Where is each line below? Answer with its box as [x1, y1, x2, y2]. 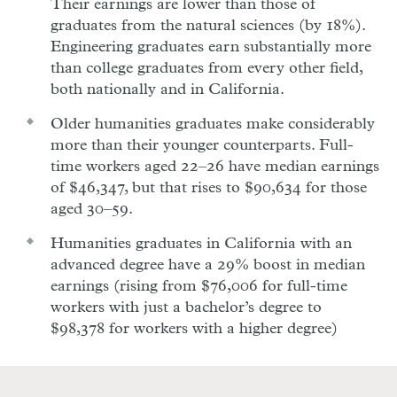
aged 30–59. [51, 200, 133, 217]
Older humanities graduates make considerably [51, 115, 375, 132]
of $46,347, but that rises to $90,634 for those [51, 179, 367, 196]
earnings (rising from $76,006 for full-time [51, 277, 347, 294]
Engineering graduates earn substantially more [51, 38, 371, 55]
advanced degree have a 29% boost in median [51, 256, 365, 273]
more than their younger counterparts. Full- [51, 136, 354, 153]
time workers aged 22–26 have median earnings [51, 158, 379, 175]
